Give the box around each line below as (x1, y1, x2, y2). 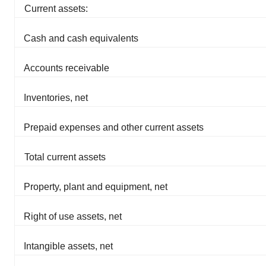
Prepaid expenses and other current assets (24, 122, 204, 133)
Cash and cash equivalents (24, 33, 138, 44)
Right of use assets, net (24, 211, 122, 222)
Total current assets (24, 152, 106, 163)
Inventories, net (24, 93, 88, 103)
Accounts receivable (24, 63, 109, 74)
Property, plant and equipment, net (24, 182, 167, 192)
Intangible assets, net (24, 241, 113, 252)
